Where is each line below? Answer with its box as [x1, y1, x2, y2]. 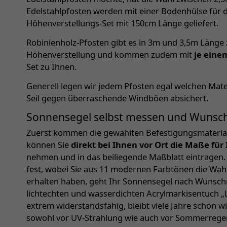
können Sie [26, 139, 71, 151]
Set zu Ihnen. [26, 61, 77, 73]
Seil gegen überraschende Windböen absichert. [26, 92, 208, 104]
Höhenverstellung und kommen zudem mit [26, 49, 194, 61]
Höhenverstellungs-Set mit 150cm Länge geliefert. [26, 17, 218, 29]
